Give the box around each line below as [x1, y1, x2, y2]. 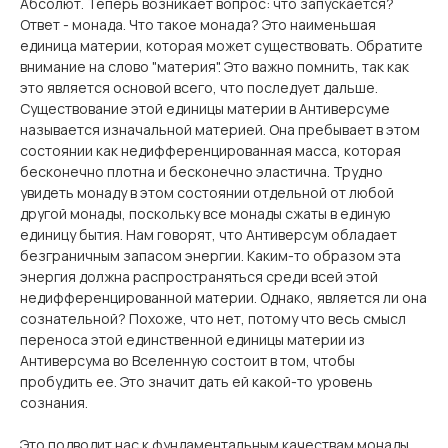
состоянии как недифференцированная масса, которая [20, 141, 401, 160]
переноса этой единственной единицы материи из [20, 330, 365, 349]
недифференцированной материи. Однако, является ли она [20, 288, 427, 307]
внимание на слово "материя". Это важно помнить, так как [20, 57, 409, 76]
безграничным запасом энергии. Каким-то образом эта [20, 246, 401, 265]
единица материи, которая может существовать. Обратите [20, 36, 423, 55]
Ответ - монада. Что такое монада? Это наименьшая [20, 15, 376, 34]
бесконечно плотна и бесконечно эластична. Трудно [20, 162, 383, 181]
